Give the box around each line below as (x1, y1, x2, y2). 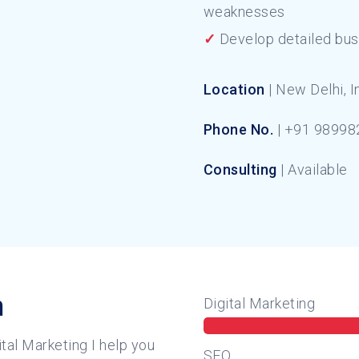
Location (203, 80, 265, 98)
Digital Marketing (203, 294, 316, 312)
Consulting (203, 160, 281, 178)
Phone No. (203, 120, 274, 138)
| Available (280, 160, 348, 178)
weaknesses (203, 3, 285, 21)
